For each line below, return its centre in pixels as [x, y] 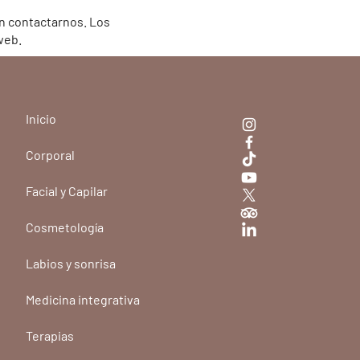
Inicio [41, 119]
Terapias [50, 335]
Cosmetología [65, 227]
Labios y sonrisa [71, 263]
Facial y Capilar [67, 191]
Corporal [51, 155]
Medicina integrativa [83, 299]
